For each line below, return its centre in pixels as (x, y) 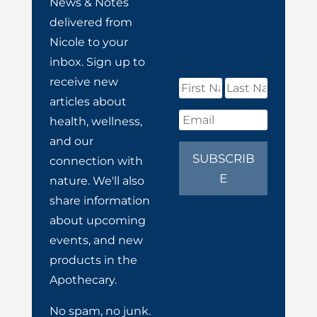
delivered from (91, 23)
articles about (88, 102)
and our (71, 142)
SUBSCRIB (223, 159)
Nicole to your (88, 42)
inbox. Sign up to (97, 62)
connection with (96, 161)
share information (99, 201)
